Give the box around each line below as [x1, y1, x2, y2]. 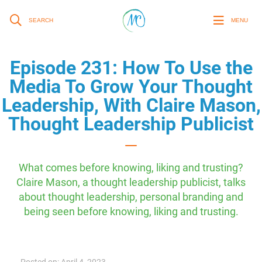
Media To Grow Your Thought [9, 75, 253, 98]
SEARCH [29, 17, 53, 23]
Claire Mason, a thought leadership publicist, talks [16, 176, 246, 188]
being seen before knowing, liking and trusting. [23, 205, 239, 218]
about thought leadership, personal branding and [19, 191, 243, 203]
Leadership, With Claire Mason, [1, 94, 261, 116]
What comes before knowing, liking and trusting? [19, 161, 243, 174]
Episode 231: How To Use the [9, 57, 253, 79]
